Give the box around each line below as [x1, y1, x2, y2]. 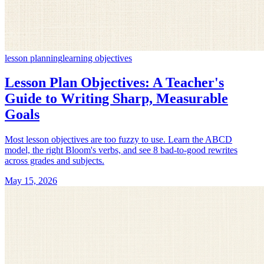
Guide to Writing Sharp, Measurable [5, 91, 228, 107]
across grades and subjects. [5, 156, 104, 166]
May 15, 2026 [5, 176, 57, 186]
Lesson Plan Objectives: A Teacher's [5, 75, 224, 91]
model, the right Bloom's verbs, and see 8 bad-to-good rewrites [5, 145, 237, 156]
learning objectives [62, 52, 132, 63]
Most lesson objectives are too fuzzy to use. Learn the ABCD [5, 134, 232, 145]
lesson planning [5, 52, 62, 63]
